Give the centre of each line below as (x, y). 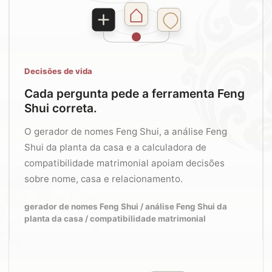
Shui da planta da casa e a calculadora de (115, 147)
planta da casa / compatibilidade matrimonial (115, 219)
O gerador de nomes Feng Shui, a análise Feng (126, 131)
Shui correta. (61, 108)
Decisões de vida (58, 71)
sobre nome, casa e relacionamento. (104, 179)
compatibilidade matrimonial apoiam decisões (124, 163)
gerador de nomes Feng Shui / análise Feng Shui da (126, 206)
